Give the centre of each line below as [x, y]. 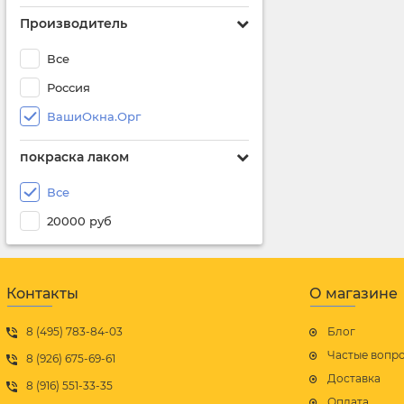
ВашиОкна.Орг [94, 116]
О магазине [353, 294]
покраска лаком [74, 157]
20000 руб [79, 221]
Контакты [42, 294]
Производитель [73, 23]
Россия [69, 87]
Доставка [354, 378]
